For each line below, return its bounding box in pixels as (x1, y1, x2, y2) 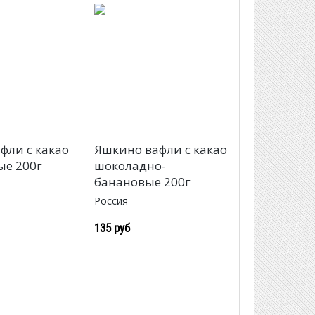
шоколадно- (94, 157, 166, 174)
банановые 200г (94, 174, 191, 191)
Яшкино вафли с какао (94, 141, 227, 158)
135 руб (94, 219, 130, 236)
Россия (94, 194, 128, 208)
